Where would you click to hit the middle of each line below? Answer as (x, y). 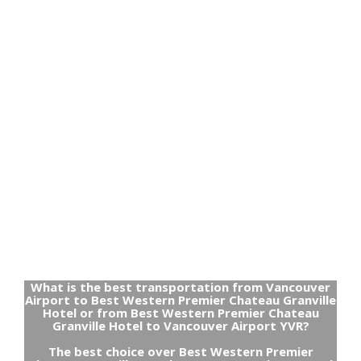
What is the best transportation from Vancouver (180, 287)
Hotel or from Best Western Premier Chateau (180, 313)
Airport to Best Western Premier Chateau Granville (180, 300)
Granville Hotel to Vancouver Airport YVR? (180, 326)
